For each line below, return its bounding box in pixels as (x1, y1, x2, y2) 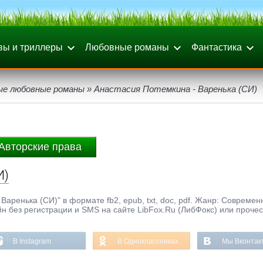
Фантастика (191, 42, 242, 52)
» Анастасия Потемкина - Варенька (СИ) (85, 84, 257, 94)
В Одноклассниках (117, 237, 178, 245)
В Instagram (13, 237, 51, 245)
